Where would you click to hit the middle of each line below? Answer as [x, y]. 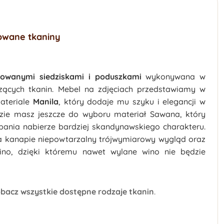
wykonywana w [175, 76]
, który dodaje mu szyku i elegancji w [132, 101]
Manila [45, 101]
